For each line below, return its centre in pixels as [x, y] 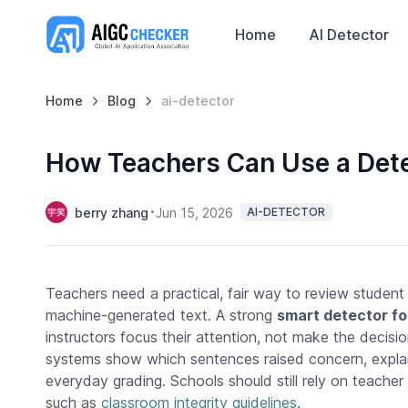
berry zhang [111, 212]
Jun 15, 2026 [194, 212]
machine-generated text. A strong [161, 315]
